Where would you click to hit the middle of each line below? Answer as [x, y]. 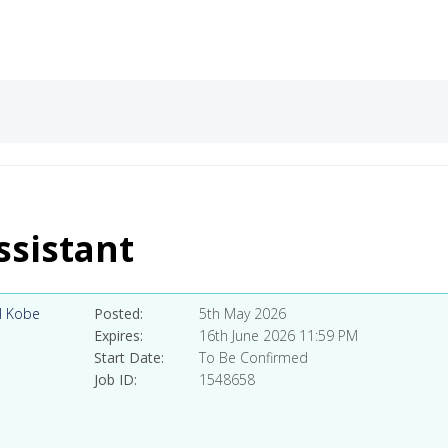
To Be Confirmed [254, 357]
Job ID [114, 379]
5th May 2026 [243, 313]
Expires [117, 335]
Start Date [128, 357]
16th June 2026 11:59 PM [279, 335]
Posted [117, 313]
